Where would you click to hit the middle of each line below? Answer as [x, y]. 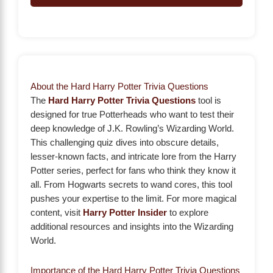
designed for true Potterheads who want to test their [132, 115]
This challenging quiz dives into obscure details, [125, 143]
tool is [208, 101]
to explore [188, 213]
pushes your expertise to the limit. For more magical [133, 199]
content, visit [57, 213]
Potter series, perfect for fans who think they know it [133, 171]
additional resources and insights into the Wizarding [132, 227]
